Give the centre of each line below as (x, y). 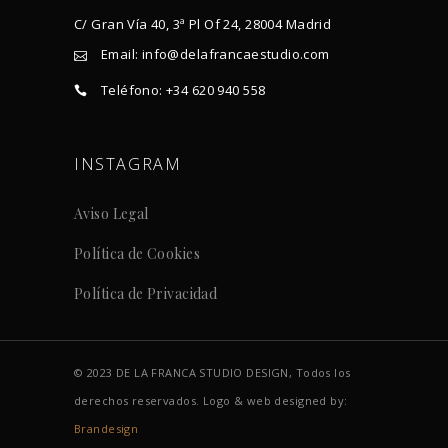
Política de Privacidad (146, 293)
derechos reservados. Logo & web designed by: (211, 400)
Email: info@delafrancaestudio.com (215, 53)
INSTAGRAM (128, 163)
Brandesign (106, 428)
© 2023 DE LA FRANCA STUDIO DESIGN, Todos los (212, 372)
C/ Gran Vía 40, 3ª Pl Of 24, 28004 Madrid (203, 24)
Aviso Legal (111, 213)
